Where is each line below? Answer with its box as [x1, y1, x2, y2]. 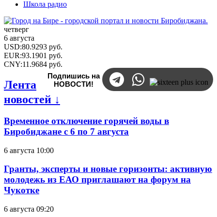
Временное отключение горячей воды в [4, 115, 169, 126]
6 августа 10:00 [4, 146, 54, 155]
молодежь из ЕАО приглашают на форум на [4, 174, 191, 185]
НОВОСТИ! [54, 80, 93, 88]
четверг [4, 25, 29, 33]
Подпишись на [47, 72, 100, 80]
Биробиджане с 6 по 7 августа [4, 126, 129, 137]
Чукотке [4, 185, 39, 196]
